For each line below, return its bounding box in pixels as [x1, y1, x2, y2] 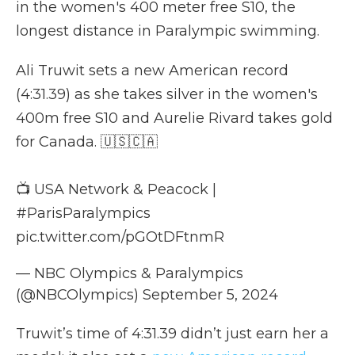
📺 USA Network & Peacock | [16, 181, 216, 198]
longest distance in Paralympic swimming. [16, 22, 319, 40]
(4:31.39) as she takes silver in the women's [16, 86, 318, 103]
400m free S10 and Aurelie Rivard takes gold [16, 109, 333, 127]
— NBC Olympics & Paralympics [16, 265, 243, 282]
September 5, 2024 [143, 286, 278, 303]
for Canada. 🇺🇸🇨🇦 [16, 133, 158, 151]
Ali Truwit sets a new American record [16, 62, 288, 79]
